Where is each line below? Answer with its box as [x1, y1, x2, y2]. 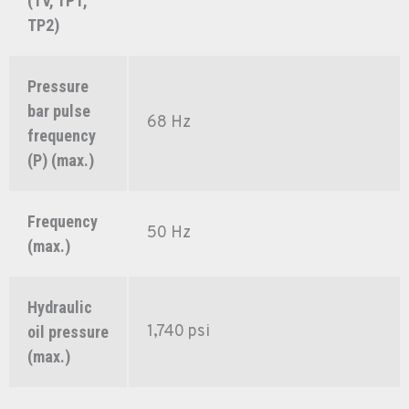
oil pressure [27, 322, 109, 342]
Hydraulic [27, 298, 92, 318]
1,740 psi [147, 321, 210, 343]
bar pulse [27, 101, 90, 121]
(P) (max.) [27, 151, 94, 171]
